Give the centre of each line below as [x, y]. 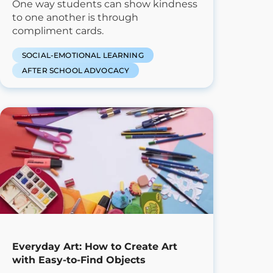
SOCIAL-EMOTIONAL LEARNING [83, 55]
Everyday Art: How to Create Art [95, 246]
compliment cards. [58, 30]
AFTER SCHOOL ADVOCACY [76, 70]
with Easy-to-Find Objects [79, 260]
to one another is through [75, 17]
